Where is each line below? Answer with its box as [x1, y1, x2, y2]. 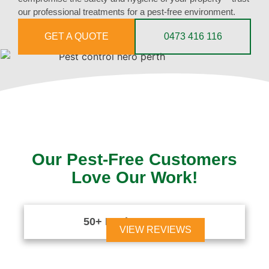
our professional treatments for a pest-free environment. [18, 6, 235, 17]
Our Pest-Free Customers [32, 150, 237, 169]
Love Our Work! [71, 168, 198, 187]
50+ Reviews [83, 215, 148, 228]
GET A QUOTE [44, 31, 109, 41]
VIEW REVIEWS [119, 224, 192, 235]
